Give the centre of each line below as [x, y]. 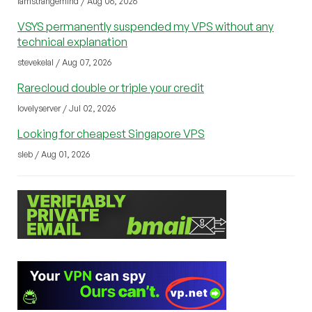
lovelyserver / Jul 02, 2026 [67, 108]
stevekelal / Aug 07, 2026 [64, 62]
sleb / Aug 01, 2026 [54, 154]
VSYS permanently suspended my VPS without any [146, 26]
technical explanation [72, 41]
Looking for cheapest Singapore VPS [111, 133]
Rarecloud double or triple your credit [111, 87]
